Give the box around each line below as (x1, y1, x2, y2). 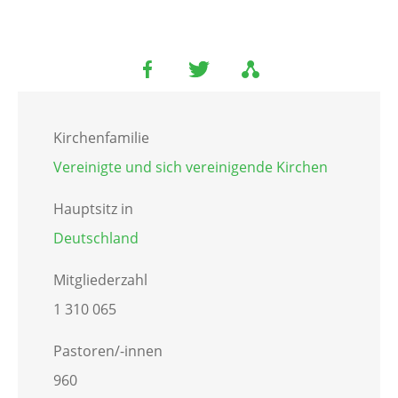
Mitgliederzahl (53, 270, 147, 291)
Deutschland (53, 228, 139, 249)
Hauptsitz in (53, 199, 133, 219)
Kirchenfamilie (53, 128, 149, 148)
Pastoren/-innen (53, 341, 163, 362)
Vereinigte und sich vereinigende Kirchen (53, 157, 328, 178)
